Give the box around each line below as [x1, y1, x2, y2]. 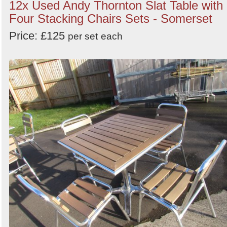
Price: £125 [9, 29, 68, 43]
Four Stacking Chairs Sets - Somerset [9, 12, 212, 26]
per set [68, 31, 98, 42]
